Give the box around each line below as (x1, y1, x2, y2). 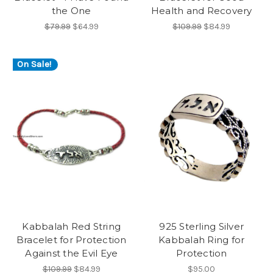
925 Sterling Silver (159, 220, 244, 232)
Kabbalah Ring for (158, 233, 245, 246)
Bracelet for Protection (16, 233, 127, 246)
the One (51, 5, 91, 17)
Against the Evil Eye (25, 247, 118, 259)
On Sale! (17, 58, 51, 70)
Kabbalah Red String (22, 220, 121, 232)
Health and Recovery (151, 5, 252, 17)
